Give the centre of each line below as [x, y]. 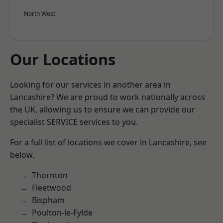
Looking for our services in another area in [90, 85]
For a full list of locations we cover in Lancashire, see [108, 142]
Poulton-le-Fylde [62, 213]
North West [40, 14]
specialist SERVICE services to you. [74, 122]
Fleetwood [52, 188]
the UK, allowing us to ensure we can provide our [103, 110]
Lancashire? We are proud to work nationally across [108, 97]
